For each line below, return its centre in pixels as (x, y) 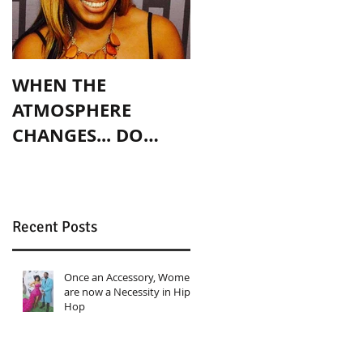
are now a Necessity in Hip (127, 291)
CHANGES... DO (78, 135)
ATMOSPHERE (72, 110)
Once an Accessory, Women (130, 277)
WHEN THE (59, 85)
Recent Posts (55, 226)
